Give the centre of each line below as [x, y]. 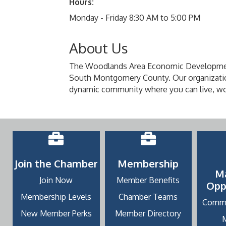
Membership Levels [56, 197]
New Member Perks [56, 213]
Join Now [56, 180]
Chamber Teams [148, 197]
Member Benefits [148, 180]
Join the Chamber [56, 163]
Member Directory [148, 213]
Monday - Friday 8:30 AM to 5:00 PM [135, 18]
